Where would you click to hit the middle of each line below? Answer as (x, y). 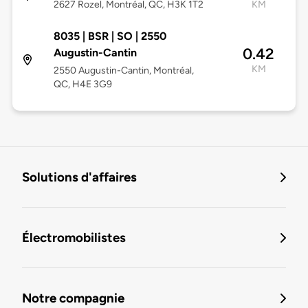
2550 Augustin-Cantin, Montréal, (123, 71)
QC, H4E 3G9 (82, 85)
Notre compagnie (73, 298)
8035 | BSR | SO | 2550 (110, 36)
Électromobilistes (74, 238)
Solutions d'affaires (79, 177)
